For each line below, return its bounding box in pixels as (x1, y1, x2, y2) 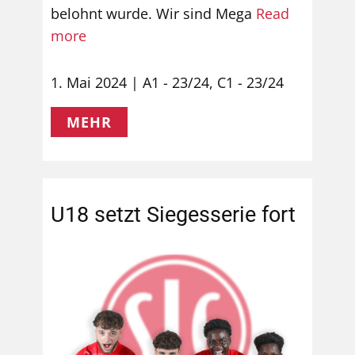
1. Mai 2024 (51, 73, 127, 93)
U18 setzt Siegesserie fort (51, 202, 296, 227)
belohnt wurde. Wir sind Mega (51, 4, 256, 23)
